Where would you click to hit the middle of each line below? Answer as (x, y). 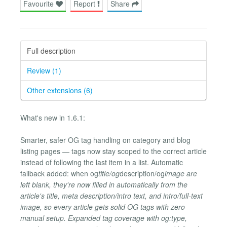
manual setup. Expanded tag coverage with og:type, (104, 218)
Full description (51, 50)
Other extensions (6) (60, 90)
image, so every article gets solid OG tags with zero (103, 207)
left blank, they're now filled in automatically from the (104, 185)
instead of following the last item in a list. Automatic (102, 162)
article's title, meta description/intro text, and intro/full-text (111, 196)
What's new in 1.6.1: (53, 117)
